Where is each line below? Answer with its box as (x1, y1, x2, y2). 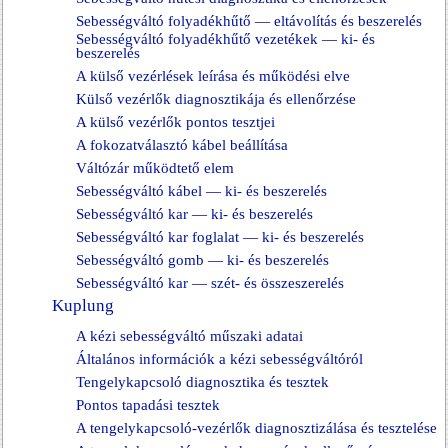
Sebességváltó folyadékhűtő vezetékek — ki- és (76, 31, 375, 47)
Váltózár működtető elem (76, 160, 234, 176)
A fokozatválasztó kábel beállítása (76, 137, 288, 153)
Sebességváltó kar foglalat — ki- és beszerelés (76, 229, 364, 245)
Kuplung (52, 296, 114, 315)
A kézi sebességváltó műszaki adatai (76, 328, 303, 344)
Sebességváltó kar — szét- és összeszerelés (76, 275, 344, 291)
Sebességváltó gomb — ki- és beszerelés (76, 252, 329, 268)
